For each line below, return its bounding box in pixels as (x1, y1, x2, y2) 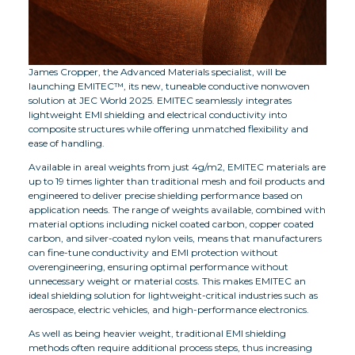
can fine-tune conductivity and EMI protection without (29, 246, 278, 258)
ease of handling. (29, 136, 105, 149)
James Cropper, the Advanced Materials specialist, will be (29, 65, 286, 78)
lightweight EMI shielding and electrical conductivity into (29, 108, 287, 120)
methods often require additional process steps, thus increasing (29, 341, 312, 353)
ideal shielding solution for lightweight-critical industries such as (29, 288, 318, 301)
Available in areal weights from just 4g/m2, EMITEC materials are (29, 160, 326, 173)
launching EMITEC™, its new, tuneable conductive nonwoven (29, 79, 310, 92)
